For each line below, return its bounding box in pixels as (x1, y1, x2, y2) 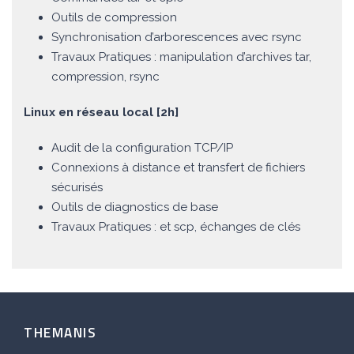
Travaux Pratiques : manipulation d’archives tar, (51, 50, 311, 65)
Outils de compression (51, 10, 177, 25)
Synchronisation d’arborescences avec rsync (51, 30, 302, 45)
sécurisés (51, 180, 103, 195)
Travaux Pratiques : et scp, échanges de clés (51, 220, 300, 235)
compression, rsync (51, 70, 160, 85)
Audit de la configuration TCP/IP (51, 141, 233, 156)
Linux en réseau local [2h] (24, 105, 179, 120)
